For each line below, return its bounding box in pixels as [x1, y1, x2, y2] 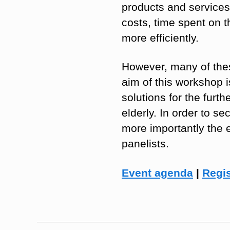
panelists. [122, 138, 169, 150]
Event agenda [122, 166, 193, 179]
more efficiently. [122, 32, 199, 44]
